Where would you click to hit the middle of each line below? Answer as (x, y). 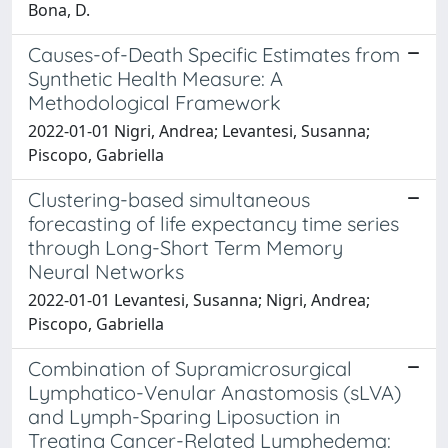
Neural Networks (106, 271)
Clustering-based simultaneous (169, 199)
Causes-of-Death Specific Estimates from (214, 54)
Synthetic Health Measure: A (155, 78)
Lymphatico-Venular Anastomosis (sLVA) (214, 392)
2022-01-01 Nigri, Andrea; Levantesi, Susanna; (199, 130)
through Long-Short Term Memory (185, 247)
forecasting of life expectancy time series (213, 223)
